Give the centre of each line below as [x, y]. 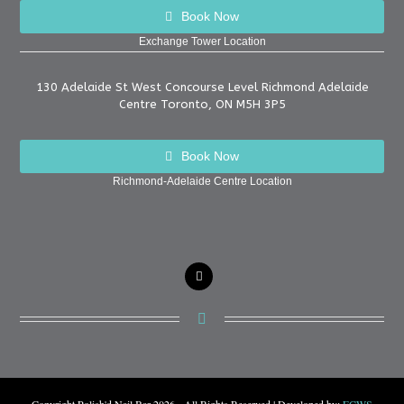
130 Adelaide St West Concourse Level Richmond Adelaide [202, 87]
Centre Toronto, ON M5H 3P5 [202, 104]
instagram [227, 275]
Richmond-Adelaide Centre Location [202, 181]
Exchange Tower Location [202, 41]
